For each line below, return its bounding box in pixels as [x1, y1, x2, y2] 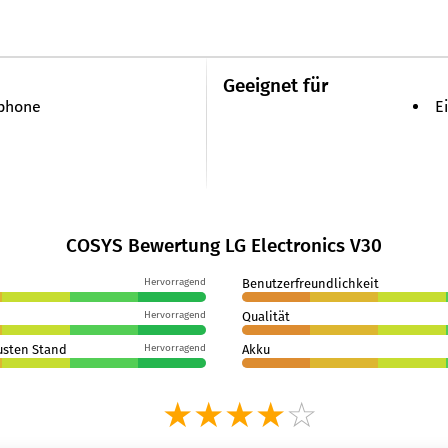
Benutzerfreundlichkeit [241, 276, 379, 291]
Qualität [241, 309, 290, 324]
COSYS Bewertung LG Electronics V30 [65, 234, 382, 257]
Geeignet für [222, 74, 328, 97]
